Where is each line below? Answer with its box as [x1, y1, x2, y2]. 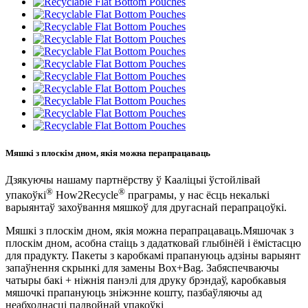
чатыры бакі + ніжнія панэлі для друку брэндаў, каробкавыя [5, 274, 286, 287]
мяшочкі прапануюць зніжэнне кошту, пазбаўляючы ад [5, 287, 262, 299]
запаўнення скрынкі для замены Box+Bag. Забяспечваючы [5, 262, 279, 274]
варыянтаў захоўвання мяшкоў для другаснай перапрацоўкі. [5, 201, 287, 214]
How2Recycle [53, 189, 118, 201]
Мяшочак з [243, 225, 294, 237]
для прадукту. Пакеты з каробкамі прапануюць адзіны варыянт [5, 250, 300, 262]
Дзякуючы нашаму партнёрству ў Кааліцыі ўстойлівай [5, 173, 261, 186]
